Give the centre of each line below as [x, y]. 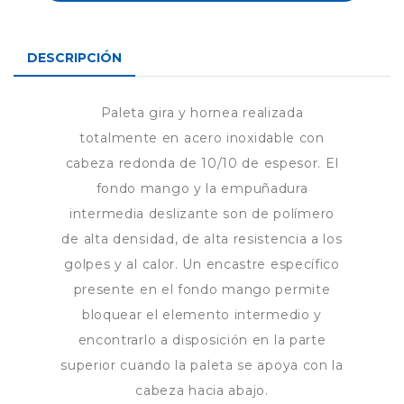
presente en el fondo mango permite [202, 290]
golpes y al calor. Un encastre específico [202, 265]
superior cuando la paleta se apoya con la [202, 366]
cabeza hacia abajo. [202, 391]
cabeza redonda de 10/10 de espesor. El [202, 164]
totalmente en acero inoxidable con [202, 138]
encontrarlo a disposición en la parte [202, 340]
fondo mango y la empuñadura [202, 189]
